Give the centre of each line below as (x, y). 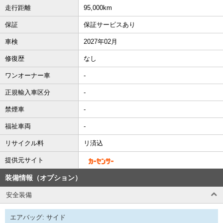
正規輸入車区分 (28, 92)
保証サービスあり (110, 24)
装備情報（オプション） (43, 177)
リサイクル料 (24, 143)
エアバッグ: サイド (38, 217)
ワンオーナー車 (28, 75)
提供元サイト (24, 160)
